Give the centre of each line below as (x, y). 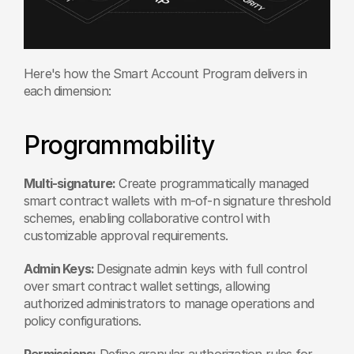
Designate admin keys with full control (202, 268)
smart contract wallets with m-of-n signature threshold (177, 200)
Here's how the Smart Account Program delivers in (166, 73)
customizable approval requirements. (126, 235)
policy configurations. (83, 320)
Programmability (119, 145)
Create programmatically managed (212, 183)
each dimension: (67, 90)
